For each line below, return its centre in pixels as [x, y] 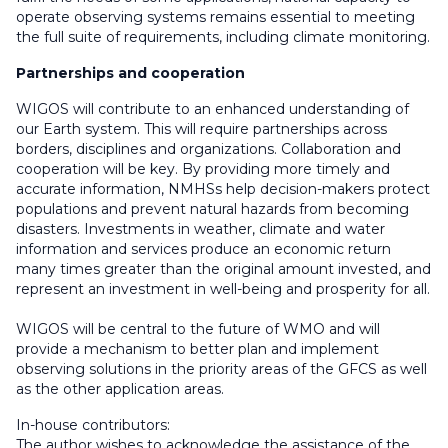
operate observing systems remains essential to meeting [215, 17]
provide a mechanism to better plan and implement [197, 349]
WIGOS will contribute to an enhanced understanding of [212, 109]
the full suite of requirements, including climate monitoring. [223, 37]
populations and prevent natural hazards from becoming [212, 209]
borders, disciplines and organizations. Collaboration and [208, 149]
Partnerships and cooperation [130, 73]
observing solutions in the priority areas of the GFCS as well [221, 369]
